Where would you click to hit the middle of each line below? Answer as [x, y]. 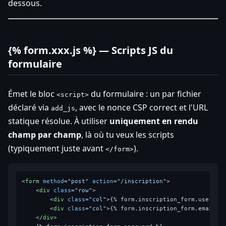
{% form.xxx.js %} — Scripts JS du [91, 50]
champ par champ [45, 134]
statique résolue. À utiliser [59, 121]
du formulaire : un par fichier [145, 94]
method [54, 181]
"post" [78, 181]
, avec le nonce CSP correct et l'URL [142, 107]
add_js [63, 108]
